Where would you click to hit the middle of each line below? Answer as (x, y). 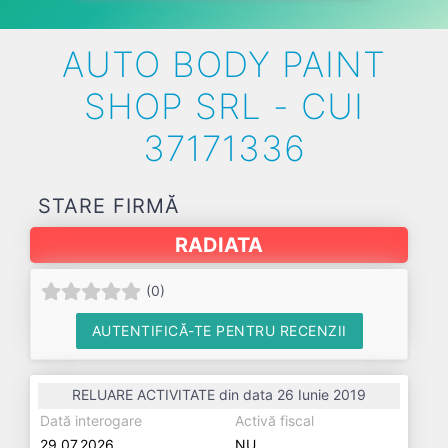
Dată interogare (91, 420)
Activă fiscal (274, 420)
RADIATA (219, 245)
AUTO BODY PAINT (224, 64)
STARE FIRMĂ (109, 206)
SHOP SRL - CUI (224, 106)
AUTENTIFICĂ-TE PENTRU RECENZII (219, 330)
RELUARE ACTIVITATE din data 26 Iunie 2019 (219, 394)
